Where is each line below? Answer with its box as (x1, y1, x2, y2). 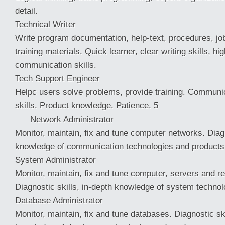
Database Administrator (15, 195, 103, 205)
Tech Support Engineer (15, 73, 100, 83)
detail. (15, 6, 38, 16)
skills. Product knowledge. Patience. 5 (15, 100, 158, 110)
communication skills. (15, 60, 96, 70)
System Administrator (15, 155, 96, 165)
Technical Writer (15, 19, 76, 29)
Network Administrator (15, 114, 114, 124)
